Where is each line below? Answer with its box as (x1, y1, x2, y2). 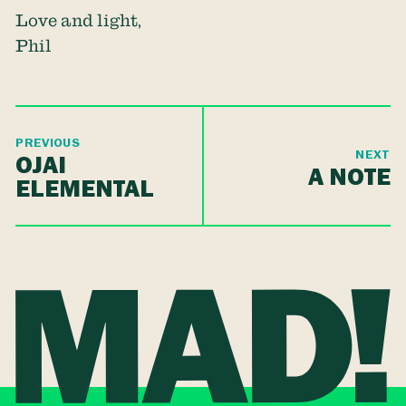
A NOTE (307, 160, 391, 193)
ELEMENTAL (15, 172, 155, 205)
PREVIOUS (15, 135, 81, 151)
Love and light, (15, 11, 142, 30)
